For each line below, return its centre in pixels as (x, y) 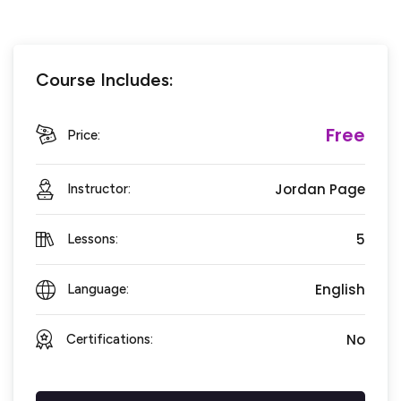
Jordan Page (320, 190)
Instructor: (99, 189)
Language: (98, 290)
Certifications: (110, 340)
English (340, 290)
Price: (84, 135)
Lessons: (92, 239)
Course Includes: (105, 80)
